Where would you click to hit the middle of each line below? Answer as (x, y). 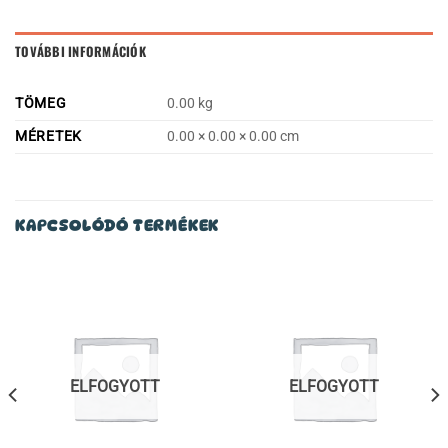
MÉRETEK (49, 137)
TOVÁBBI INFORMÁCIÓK (80, 52)
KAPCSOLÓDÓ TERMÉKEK (117, 226)
